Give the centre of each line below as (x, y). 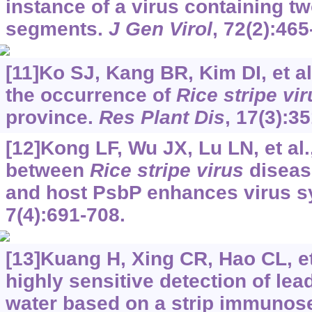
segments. (57, 29)
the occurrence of (91, 95)
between (47, 171)
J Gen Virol (160, 29)
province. (52, 118)
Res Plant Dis (162, 118)
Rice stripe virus (166, 171)
